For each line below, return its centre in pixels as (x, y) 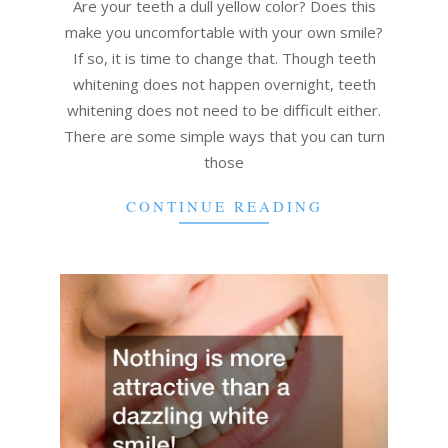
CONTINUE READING (224, 205)
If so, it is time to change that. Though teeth (224, 57)
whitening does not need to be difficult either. (224, 109)
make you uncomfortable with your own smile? (224, 31)
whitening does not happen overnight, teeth (224, 83)
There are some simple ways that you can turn (224, 135)
